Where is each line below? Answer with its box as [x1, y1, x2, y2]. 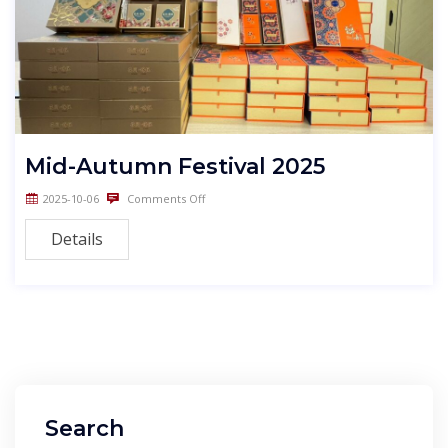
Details [51, 228, 103, 251]
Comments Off [124, 191, 205, 207]
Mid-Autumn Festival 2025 [25, 153, 325, 181]
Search [45, 415, 124, 443]
